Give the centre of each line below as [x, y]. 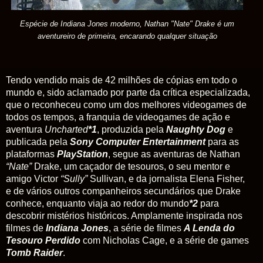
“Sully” [74, 179]
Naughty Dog [196, 130]
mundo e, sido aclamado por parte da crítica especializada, [128, 93]
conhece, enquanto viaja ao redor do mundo [97, 204]
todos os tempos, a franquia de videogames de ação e [118, 117]
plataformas [31, 154]
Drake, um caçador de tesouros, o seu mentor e [132, 167]
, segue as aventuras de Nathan [174, 154]
